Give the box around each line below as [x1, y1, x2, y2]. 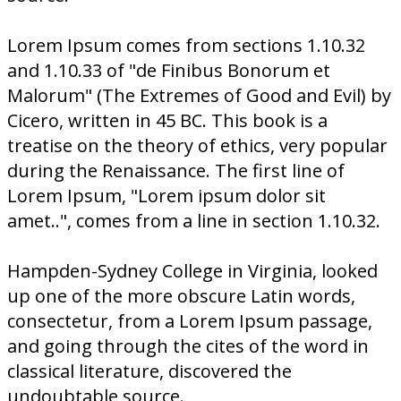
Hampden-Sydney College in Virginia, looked [7, 259, 378, 283]
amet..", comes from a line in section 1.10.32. [7, 209, 380, 233]
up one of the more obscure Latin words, [7, 284, 355, 308]
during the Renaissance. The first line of [7, 158, 345, 183]
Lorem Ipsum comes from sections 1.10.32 [7, 33, 365, 57]
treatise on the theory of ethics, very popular [7, 133, 388, 158]
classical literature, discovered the [7, 359, 292, 383]
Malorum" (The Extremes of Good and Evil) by [7, 83, 391, 107]
